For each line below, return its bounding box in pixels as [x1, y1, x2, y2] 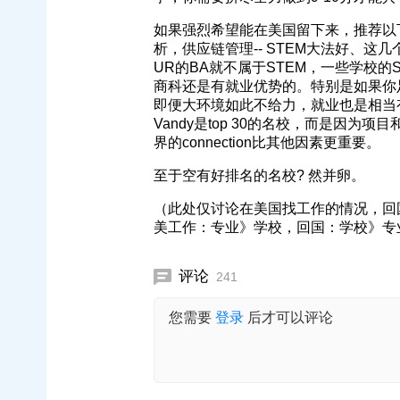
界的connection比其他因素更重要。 [154, 135, 380, 150]
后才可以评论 [244, 310, 333, 325]
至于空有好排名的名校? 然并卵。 [154, 168, 365, 183]
